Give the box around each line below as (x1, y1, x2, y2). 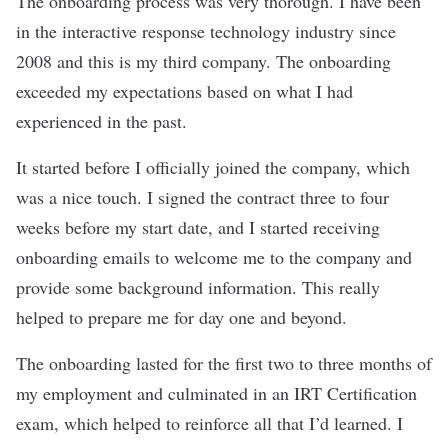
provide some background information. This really (16, 274, 380, 299)
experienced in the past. (16, 108, 193, 133)
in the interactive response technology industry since (16, 18, 396, 43)
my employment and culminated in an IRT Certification (16, 380, 417, 405)
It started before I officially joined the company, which (16, 154, 410, 179)
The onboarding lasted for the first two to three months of (16, 350, 432, 375)
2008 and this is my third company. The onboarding (16, 48, 391, 73)
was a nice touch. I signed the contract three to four (16, 184, 389, 209)
